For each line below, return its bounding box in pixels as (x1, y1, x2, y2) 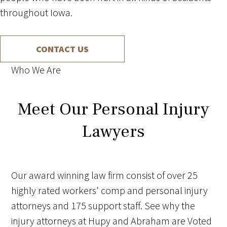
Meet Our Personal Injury (18, 98, 209, 121)
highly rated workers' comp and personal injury (11, 184, 208, 197)
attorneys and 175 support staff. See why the (11, 199, 196, 212)
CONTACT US (36, 43, 89, 55)
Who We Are (11, 63, 61, 77)
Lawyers (82, 120, 145, 143)
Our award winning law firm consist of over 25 (11, 169, 198, 182)
